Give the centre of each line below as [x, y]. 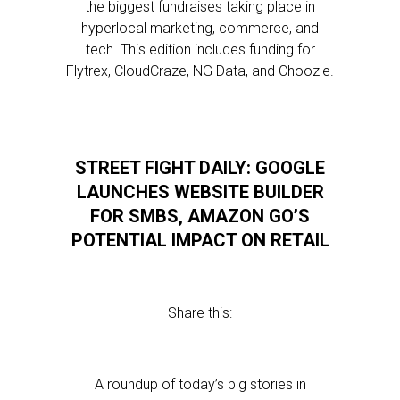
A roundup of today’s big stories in [200, 384]
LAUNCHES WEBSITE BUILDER [200, 192]
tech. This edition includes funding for [200, 50]
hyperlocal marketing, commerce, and [200, 28]
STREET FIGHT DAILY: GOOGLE [200, 168]
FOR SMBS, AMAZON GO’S [200, 216]
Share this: [200, 313]
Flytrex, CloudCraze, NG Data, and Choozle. [200, 71]
